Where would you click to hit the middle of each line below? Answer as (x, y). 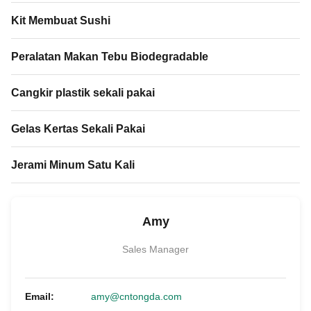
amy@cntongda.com (136, 296)
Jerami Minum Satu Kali (73, 165)
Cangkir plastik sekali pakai (83, 92)
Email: (40, 296)
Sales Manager (155, 249)
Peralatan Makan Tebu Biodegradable (110, 56)
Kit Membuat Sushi (61, 20)
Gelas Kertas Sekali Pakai (78, 128)
